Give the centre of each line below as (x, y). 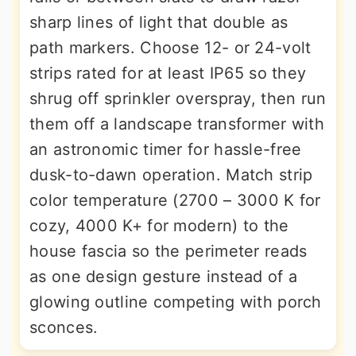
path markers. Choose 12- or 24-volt (170, 48)
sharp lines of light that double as (159, 23)
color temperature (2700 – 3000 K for (175, 201)
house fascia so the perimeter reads (168, 252)
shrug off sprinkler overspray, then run (178, 99)
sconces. (64, 328)
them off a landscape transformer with (177, 124)
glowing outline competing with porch (176, 302)
